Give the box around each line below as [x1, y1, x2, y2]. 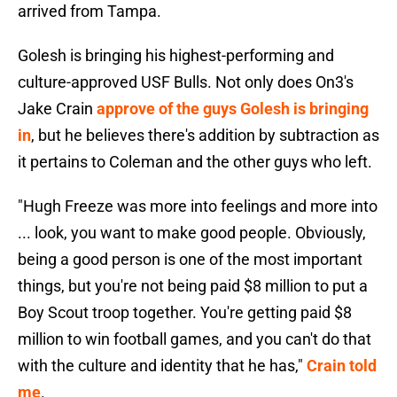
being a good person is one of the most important [18, 250, 362, 269]
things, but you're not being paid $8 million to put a [18, 276, 368, 296]
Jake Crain [18, 99, 97, 119]
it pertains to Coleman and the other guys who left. [18, 152, 372, 172]
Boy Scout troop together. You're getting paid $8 [18, 303, 352, 323]
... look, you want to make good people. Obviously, [18, 223, 366, 243]
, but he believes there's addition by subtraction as [31, 126, 379, 145]
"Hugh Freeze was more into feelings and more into [18, 197, 378, 216]
